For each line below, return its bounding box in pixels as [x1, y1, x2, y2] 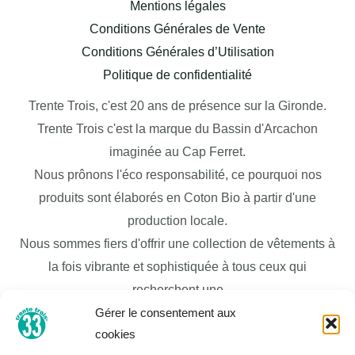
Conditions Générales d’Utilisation [81, 45, 274, 59]
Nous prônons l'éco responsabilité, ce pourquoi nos [33, 168, 322, 182]
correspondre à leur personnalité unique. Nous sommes [21, 329, 334, 343]
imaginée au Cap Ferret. [109, 145, 246, 159]
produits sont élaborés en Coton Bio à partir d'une [39, 191, 316, 205]
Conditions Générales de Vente [90, 22, 265, 36]
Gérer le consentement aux [95, 306, 236, 319]
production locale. [128, 214, 227, 228]
